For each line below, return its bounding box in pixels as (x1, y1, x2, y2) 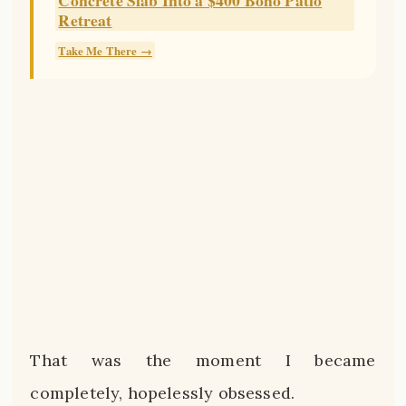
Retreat (58, 7, 112, 32)
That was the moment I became (30, 349, 376, 371)
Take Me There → (58, 42, 152, 59)
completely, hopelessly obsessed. (30, 382, 295, 403)
